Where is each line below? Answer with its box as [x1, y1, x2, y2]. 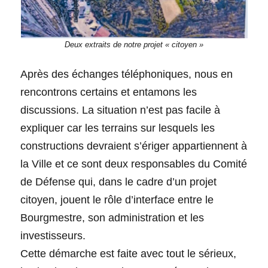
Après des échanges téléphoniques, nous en [20, 68, 233, 80]
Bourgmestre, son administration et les [20, 211, 205, 224]
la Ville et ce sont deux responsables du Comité [20, 157, 248, 170]
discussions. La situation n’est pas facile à [20, 103, 221, 116]
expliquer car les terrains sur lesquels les [20, 121, 215, 134]
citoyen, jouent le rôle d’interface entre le [20, 193, 214, 206]
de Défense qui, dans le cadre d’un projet [20, 175, 217, 188]
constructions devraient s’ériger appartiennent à [20, 139, 248, 152]
